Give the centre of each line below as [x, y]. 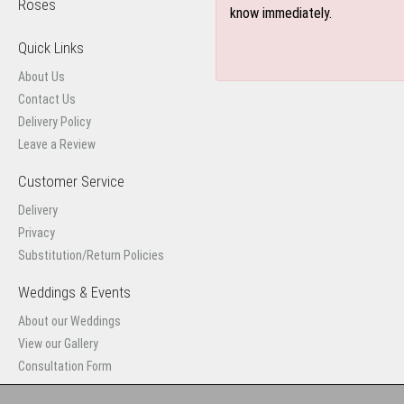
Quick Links [51, 48]
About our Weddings [69, 321]
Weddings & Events [74, 292]
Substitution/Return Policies [91, 255]
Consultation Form [65, 366]
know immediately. [281, 14]
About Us [41, 77]
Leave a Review [57, 144]
